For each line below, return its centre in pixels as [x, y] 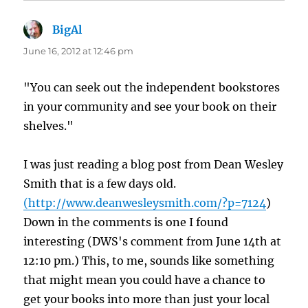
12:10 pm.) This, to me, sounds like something [149, 261]
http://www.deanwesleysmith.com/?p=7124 [147, 203]
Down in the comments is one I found [126, 222]
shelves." [49, 126]
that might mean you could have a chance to [145, 280]
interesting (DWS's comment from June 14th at [153, 242]
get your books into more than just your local [147, 299]
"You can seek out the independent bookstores [152, 88]
